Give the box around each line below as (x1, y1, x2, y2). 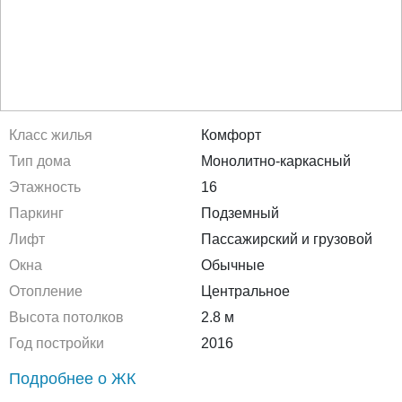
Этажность (9, 179, 81, 195)
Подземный (201, 205, 279, 221)
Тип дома (9, 153, 71, 169)
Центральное (201, 284, 290, 299)
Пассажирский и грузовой (201, 232, 372, 247)
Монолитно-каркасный (201, 153, 351, 169)
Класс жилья (9, 127, 92, 143)
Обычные (201, 258, 265, 273)
